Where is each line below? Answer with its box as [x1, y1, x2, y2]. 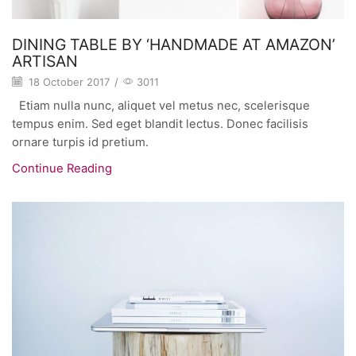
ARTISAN [12, 52, 78, 72]
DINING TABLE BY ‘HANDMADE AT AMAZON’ [12, 35, 335, 55]
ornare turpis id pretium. [12, 135, 149, 150]
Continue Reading [12, 161, 112, 176]
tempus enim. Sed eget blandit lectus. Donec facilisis [12, 117, 308, 132]
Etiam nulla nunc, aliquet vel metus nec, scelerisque [12, 99, 310, 114]
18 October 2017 [25, 75, 110, 89]
